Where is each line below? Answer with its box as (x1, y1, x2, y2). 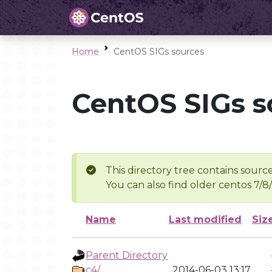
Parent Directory (86, 250, 168, 261)
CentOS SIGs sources (114, 46, 204, 57)
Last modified (169, 214, 242, 225)
